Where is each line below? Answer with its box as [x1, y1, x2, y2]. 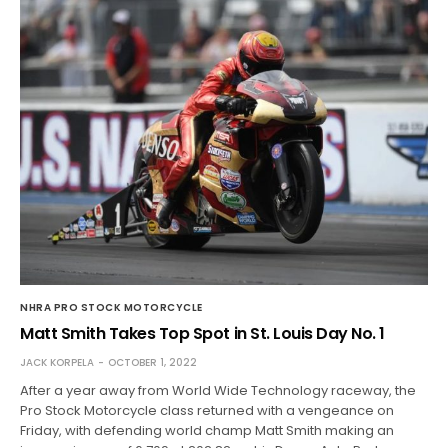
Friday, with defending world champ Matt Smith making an [20, 421, 395, 441]
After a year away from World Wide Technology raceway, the [20, 381, 417, 401]
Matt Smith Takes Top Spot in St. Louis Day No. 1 [20, 322, 385, 346]
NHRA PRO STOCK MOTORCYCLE [20, 300, 203, 316]
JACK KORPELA [20, 355, 94, 371]
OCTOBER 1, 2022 [108, 355, 197, 371]
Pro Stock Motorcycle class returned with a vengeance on [20, 401, 395, 421]
